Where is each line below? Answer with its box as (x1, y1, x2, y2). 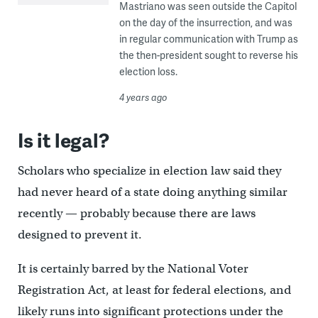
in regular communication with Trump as (119, 32, 298, 46)
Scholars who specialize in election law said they (17, 163, 281, 179)
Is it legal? (17, 126, 109, 154)
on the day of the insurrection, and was (119, 16, 292, 30)
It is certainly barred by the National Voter (17, 261, 248, 277)
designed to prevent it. (17, 227, 142, 243)
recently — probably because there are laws (17, 206, 256, 221)
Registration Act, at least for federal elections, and (17, 283, 291, 298)
